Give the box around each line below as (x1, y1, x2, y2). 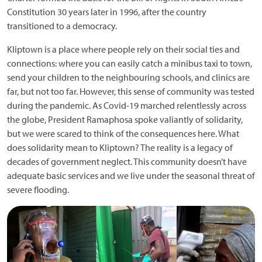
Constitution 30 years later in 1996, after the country (7, 6, 206, 18)
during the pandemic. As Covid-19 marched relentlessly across (7, 99, 246, 111)
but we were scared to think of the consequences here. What (7, 127, 239, 139)
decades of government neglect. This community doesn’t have (7, 156, 247, 167)
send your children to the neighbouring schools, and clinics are (7, 71, 250, 83)
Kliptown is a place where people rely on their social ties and (7, 43, 240, 55)
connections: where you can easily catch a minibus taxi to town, (7, 57, 252, 69)
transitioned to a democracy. (7, 20, 117, 32)
